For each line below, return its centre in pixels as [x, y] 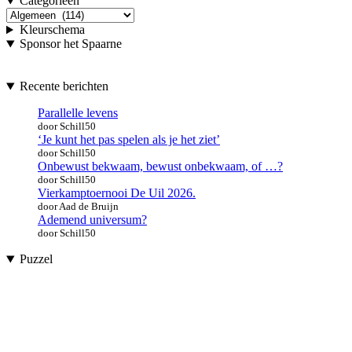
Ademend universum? [92, 220]
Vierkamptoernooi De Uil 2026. [117, 193]
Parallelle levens [78, 113]
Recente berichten [64, 86]
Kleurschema [52, 30]
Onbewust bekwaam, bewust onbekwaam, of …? [160, 167]
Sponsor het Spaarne [70, 44]
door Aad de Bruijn [78, 207]
